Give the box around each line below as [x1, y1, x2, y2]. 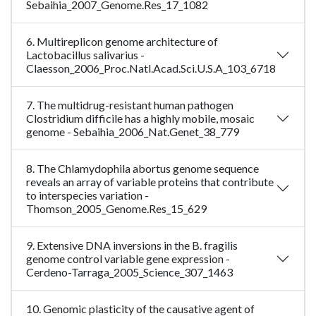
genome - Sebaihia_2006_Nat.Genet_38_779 [26, 125, 239, 139]
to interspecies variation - [26, 188, 149, 202]
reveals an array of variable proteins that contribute [26, 175, 274, 189]
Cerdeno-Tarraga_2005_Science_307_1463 [26, 265, 233, 279]
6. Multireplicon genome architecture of [26, 35, 218, 49]
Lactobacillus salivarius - [26, 48, 145, 62]
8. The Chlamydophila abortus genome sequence [26, 162, 259, 176]
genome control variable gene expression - [26, 252, 230, 266]
